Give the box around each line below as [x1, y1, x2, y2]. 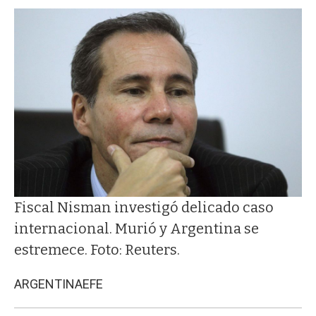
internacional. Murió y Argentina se [14, 220, 259, 238]
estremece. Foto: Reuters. [14, 241, 180, 259]
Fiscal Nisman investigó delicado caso [14, 199, 274, 217]
